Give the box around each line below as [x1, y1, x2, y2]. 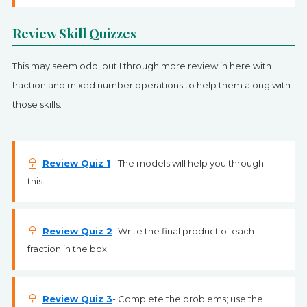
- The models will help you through [110, 158, 264, 169]
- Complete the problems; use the [112, 293, 263, 304]
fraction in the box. [27, 243, 109, 254]
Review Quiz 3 [42, 293, 112, 304]
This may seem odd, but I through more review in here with [12, 60, 271, 71]
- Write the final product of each [112, 225, 254, 236]
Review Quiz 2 [42, 225, 112, 236]
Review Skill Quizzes [12, 24, 136, 42]
